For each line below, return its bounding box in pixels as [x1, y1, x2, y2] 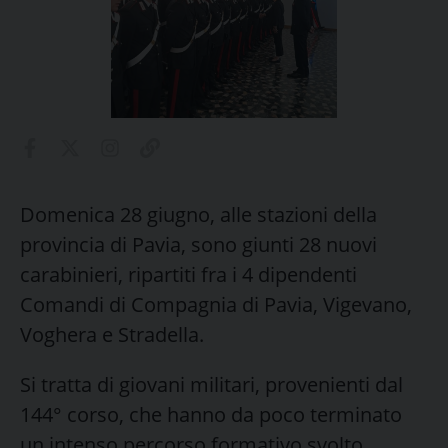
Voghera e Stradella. [20, 320, 204, 348]
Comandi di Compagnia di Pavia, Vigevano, [20, 290, 412, 318]
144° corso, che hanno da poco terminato [20, 400, 402, 428]
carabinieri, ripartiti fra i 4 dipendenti [20, 260, 357, 288]
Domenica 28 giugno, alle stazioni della [20, 200, 377, 228]
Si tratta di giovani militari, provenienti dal [20, 370, 403, 398]
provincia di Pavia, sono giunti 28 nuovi [20, 230, 377, 258]
